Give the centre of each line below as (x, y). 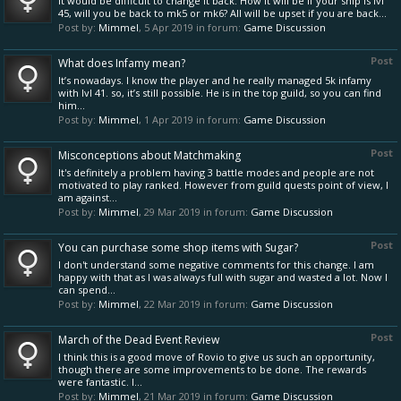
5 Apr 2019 (169, 27)
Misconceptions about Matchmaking (149, 155)
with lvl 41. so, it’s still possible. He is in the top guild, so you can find (220, 93)
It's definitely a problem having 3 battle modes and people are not (216, 172)
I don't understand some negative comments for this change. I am (216, 264)
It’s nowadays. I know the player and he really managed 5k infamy (215, 80)
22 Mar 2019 (172, 304)
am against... (88, 197)
